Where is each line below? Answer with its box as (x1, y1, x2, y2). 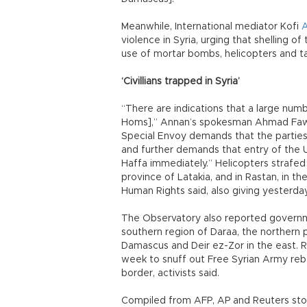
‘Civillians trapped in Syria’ (121, 77, 240, 86)
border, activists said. (121, 269, 219, 278)
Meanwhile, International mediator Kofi (121, 22, 302, 32)
